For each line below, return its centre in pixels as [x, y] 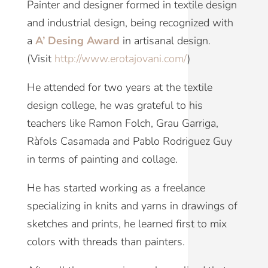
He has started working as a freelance [116, 188]
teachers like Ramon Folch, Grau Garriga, [122, 124]
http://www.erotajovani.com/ [121, 59]
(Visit [40, 59]
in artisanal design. [165, 41]
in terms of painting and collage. [102, 159]
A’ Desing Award [77, 41]
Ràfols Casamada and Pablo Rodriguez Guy [129, 141]
